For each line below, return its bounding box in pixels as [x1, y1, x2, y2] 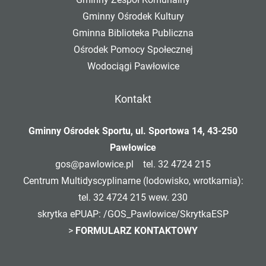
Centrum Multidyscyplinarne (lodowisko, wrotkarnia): [23, 175, 243, 186]
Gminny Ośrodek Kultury [82, 11, 184, 22]
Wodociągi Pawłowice [87, 61, 179, 72]
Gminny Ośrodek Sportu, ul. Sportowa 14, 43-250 [28, 125, 237, 137]
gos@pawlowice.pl [55, 159, 134, 170]
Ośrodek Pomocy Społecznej [73, 44, 193, 55]
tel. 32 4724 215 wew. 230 [78, 192, 188, 203]
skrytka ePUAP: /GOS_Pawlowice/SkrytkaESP [37, 208, 229, 220]
